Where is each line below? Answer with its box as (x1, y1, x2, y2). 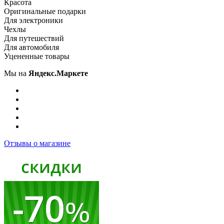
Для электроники (4, 16, 63, 24)
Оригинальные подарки (4, 7, 86, 15)
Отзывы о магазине (4, 139, 70, 147)
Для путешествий (4, 34, 64, 42)
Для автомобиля (4, 43, 59, 51)
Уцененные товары (4, 52, 69, 60)
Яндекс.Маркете (28, 69, 88, 77)
